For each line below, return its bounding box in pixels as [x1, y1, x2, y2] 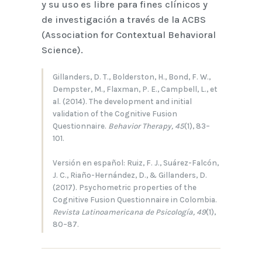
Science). [41, 44, 83, 56]
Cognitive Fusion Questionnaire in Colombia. [52, 195, 217, 204]
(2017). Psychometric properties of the [52, 183, 196, 192]
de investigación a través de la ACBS [41, 14, 206, 25]
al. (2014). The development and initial [52, 97, 192, 106]
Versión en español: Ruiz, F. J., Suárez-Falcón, [52, 158, 219, 167]
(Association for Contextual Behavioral [41, 29, 216, 40]
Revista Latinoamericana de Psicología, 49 [52, 208, 206, 216]
